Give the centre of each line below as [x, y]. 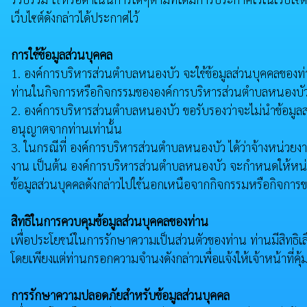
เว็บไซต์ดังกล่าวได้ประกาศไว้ [75, 17]
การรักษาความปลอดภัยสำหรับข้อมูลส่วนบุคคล [120, 295]
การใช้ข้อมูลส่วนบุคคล [62, 54]
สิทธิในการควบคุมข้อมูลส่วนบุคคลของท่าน [110, 221]
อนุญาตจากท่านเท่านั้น [66, 128]
